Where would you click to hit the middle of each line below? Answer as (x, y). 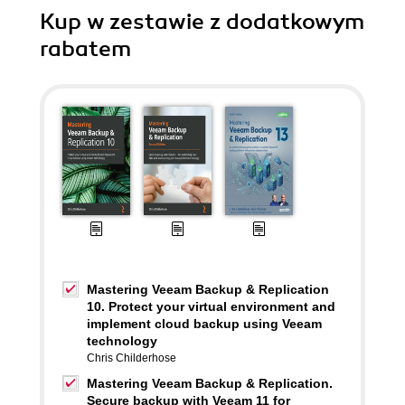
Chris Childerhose (132, 358)
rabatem (85, 49)
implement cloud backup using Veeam (204, 324)
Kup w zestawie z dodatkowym (202, 22)
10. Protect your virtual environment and (211, 306)
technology (122, 341)
